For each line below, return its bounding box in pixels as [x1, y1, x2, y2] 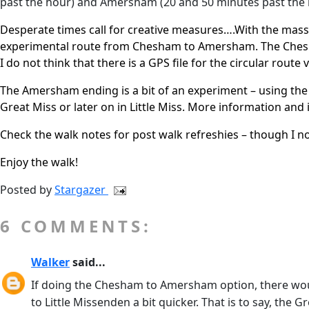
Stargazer [54, 182, 108, 197]
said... [70, 255, 106, 270]
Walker [31, 255, 70, 270]
